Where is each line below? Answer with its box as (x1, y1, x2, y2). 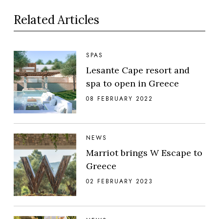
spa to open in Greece (86, 78, 179, 89)
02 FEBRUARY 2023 (86, 177, 153, 186)
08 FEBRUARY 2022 (86, 94, 153, 104)
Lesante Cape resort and (86, 65, 190, 76)
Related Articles (14, 12, 99, 28)
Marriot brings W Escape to (86, 147, 202, 159)
